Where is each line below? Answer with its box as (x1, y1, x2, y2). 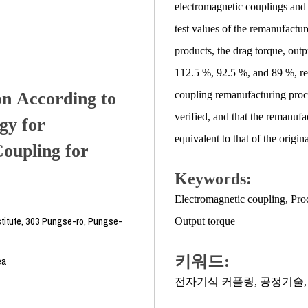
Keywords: (175, 170, 252, 188)
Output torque (175, 215, 235, 227)
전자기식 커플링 (175, 276, 254, 287)
